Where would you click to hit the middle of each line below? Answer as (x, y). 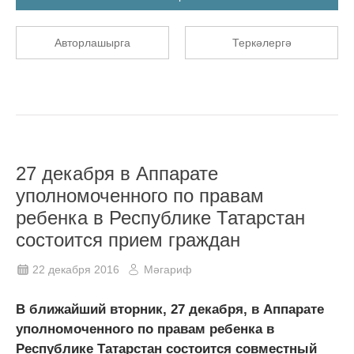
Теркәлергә (262, 42)
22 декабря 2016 (76, 269)
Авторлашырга (92, 42)
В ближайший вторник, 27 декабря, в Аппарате (170, 309)
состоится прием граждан (128, 239)
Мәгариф (168, 269)
